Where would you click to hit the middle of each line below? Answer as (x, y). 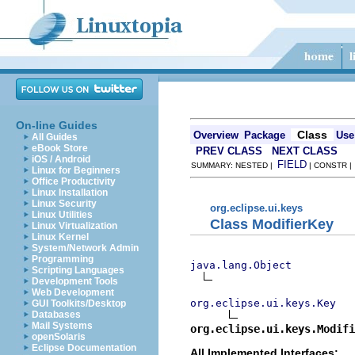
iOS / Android (61, 159)
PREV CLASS (229, 151)
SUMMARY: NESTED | (234, 165)
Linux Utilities (62, 215)
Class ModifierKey (272, 224)
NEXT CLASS (305, 151)
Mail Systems (62, 326)
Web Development (73, 292)
